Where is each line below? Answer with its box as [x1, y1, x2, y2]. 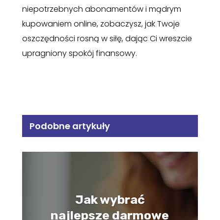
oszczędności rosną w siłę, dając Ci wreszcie [22, 32, 192, 44]
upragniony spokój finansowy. [22, 47, 137, 59]
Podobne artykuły [29, 119, 110, 132]
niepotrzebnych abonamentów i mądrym [22, 3, 181, 15]
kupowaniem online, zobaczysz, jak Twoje [22, 18, 180, 29]
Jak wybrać [75, 192, 145, 207]
